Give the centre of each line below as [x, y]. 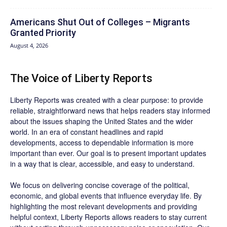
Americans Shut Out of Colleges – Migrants [100, 22]
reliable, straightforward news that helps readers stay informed [110, 110]
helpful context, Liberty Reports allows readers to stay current [108, 217]
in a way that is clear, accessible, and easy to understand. [102, 163]
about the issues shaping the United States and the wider [102, 121]
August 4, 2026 [29, 45]
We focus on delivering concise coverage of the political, [100, 185]
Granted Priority [43, 32]
